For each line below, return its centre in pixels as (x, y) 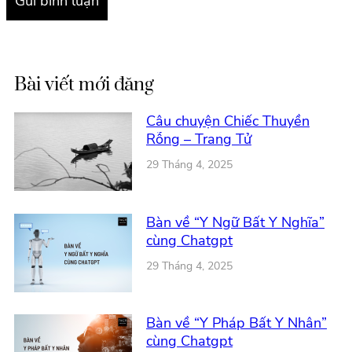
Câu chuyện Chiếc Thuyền (228, 121)
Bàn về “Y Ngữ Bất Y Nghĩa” (235, 222)
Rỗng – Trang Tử (199, 139)
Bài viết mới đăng (84, 85)
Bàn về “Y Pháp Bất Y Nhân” (236, 323)
